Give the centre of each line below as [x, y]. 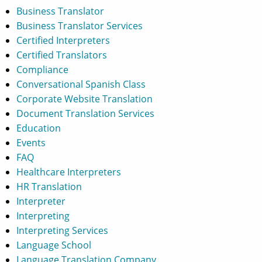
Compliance [43, 70]
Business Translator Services [80, 26]
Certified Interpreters [63, 40]
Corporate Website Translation [85, 99]
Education [39, 128]
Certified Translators [62, 55]
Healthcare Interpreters [69, 172]
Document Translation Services [86, 113]
